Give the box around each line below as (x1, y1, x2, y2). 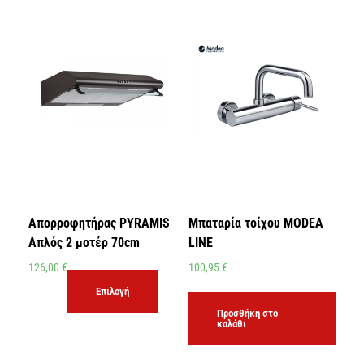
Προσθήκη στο (216, 306, 278, 319)
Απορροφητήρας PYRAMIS (28, 215, 170, 232)
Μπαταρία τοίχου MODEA (188, 215, 323, 232)
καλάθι (216, 317, 246, 330)
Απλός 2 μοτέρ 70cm (28, 235, 140, 251)
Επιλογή (96, 285, 129, 298)
